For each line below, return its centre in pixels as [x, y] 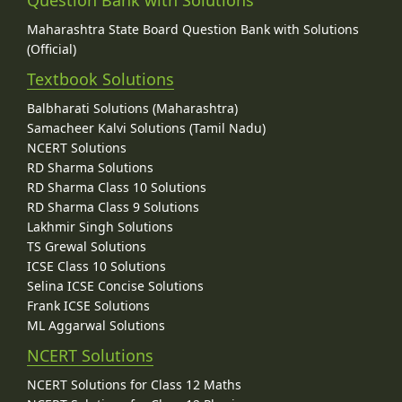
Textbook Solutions [100, 79]
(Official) [52, 49]
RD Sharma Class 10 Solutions [117, 188]
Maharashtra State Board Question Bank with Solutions [193, 30]
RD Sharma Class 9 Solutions [113, 207]
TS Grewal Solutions [87, 247]
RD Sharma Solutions [90, 168]
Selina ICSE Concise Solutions [115, 286]
